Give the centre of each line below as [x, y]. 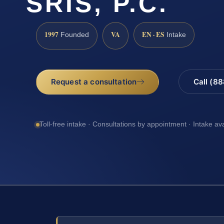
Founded [74, 34]
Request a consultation [94, 81]
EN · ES [153, 34]
